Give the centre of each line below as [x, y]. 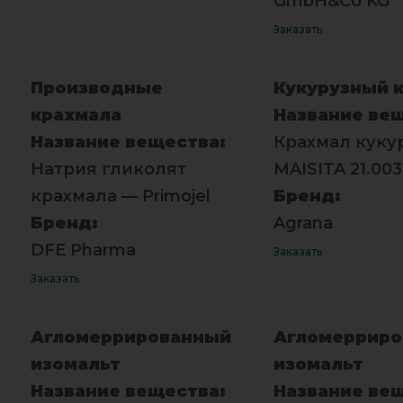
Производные [96, 88]
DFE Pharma [83, 250]
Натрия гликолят [108, 169]
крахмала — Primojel [120, 196]
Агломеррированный [130, 337]
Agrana [303, 223]
